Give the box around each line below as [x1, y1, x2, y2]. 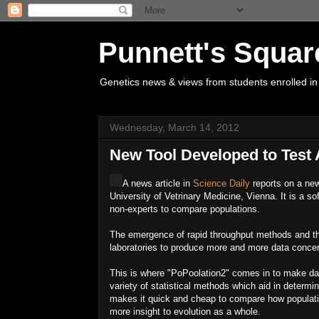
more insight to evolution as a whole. [110, 306, 261, 317]
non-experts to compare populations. [110, 204, 260, 214]
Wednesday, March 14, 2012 [110, 122, 239, 133]
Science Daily [193, 178, 250, 189]
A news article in [122, 178, 193, 189]
